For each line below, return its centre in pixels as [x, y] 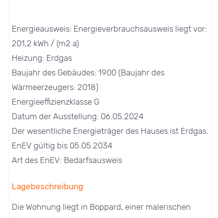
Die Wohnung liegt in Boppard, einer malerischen [101, 207]
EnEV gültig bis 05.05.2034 [62, 145]
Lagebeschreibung [48, 186]
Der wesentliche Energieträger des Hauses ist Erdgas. [110, 131]
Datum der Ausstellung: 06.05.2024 [78, 116]
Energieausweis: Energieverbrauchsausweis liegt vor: [109, 28]
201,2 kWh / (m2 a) [45, 43]
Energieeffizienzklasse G [56, 101]
